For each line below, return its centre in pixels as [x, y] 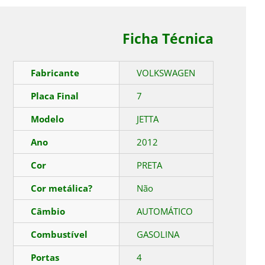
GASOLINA [158, 235]
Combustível [59, 235]
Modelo [48, 119]
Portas [45, 258]
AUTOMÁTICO [165, 211]
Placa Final [55, 96]
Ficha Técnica [168, 39]
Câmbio [48, 211]
